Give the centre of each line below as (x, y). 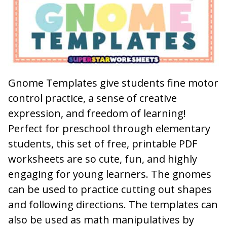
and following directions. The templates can (113, 204)
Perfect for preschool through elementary (109, 128)
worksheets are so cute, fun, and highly (103, 159)
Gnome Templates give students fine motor (113, 83)
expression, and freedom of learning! (97, 113)
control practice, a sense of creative (92, 98)
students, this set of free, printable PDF (103, 143)
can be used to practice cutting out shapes (110, 189)
